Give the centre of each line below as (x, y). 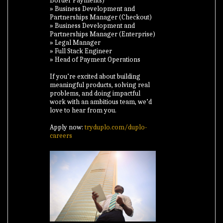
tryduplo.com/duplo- (116, 127)
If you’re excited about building (95, 76)
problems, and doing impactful (95, 93)
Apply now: (67, 127)
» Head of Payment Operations (95, 59)
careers (61, 136)
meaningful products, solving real (100, 85)
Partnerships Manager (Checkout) (101, 17)
